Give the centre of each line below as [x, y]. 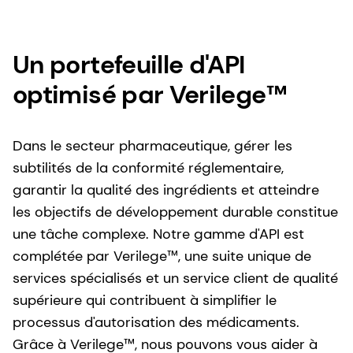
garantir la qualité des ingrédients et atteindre [166, 190]
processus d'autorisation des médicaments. [156, 322]
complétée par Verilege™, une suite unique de [162, 256]
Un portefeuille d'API [129, 64]
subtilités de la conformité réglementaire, [148, 167]
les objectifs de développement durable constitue [175, 212]
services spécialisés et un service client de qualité [175, 278]
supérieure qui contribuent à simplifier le [145, 300]
